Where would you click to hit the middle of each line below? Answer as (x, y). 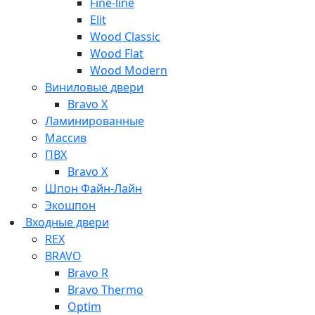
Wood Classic (125, 37)
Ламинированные (95, 121)
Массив (66, 138)
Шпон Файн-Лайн (94, 188)
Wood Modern (129, 70)
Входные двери (66, 222)
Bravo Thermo (105, 290)
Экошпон (70, 205)
